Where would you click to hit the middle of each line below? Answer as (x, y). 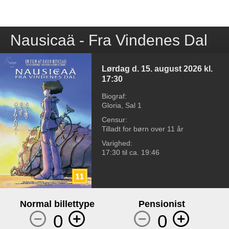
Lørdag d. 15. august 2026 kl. (157, 69)
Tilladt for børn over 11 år (143, 129)
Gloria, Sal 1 (122, 105)
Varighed (116, 143)
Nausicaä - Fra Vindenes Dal (109, 40)
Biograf (113, 96)
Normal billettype (58, 204)
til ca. (131, 152)
